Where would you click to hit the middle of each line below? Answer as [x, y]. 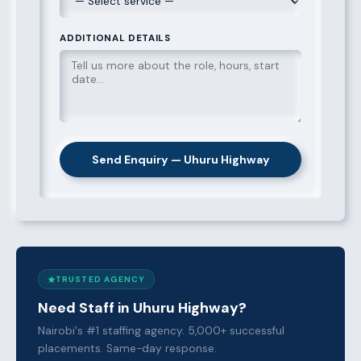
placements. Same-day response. [128, 348]
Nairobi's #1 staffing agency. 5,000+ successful [162, 330]
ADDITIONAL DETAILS [115, 38]
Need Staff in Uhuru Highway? [143, 308]
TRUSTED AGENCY [100, 279]
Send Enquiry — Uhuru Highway [180, 160]
